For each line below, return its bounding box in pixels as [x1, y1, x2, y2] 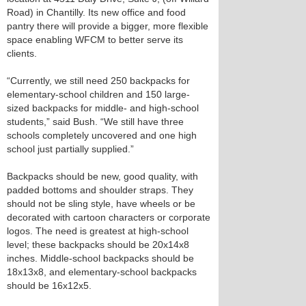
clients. [7, 48, 37, 59]
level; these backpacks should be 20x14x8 [7, 239, 189, 250]
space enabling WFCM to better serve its [7, 34, 183, 45]
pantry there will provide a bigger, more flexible [7, 20, 208, 31]
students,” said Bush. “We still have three [7, 116, 184, 127]
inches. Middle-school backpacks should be [7, 253, 194, 264]
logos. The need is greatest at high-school [7, 225, 189, 236]
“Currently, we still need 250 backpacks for [7, 75, 190, 86]
